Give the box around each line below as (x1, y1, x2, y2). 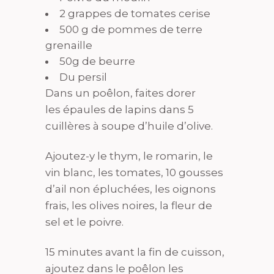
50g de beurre (59, 54, 135, 67)
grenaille (45, 39, 92, 51)
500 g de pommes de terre (59, 23, 202, 35)
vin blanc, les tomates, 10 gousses (45, 166, 223, 179)
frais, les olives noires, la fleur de (45, 199, 212, 212)
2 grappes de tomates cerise (59, 7, 210, 20)
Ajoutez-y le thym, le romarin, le (45, 149, 213, 162)
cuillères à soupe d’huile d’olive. (45, 119, 213, 132)
